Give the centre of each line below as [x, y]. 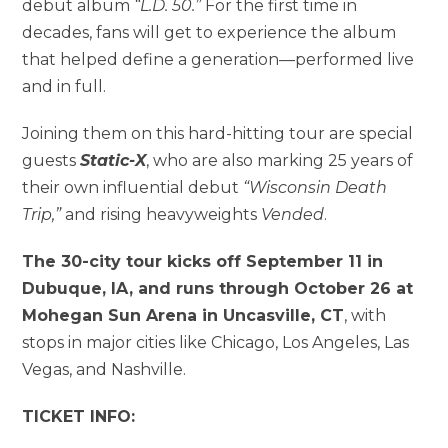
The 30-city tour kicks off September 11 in [203, 261]
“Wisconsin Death [315, 187]
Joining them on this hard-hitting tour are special [218, 133]
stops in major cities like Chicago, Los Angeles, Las [216, 342]
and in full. [64, 86]
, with [365, 315]
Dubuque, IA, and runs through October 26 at [218, 288]
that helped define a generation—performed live [218, 59]
